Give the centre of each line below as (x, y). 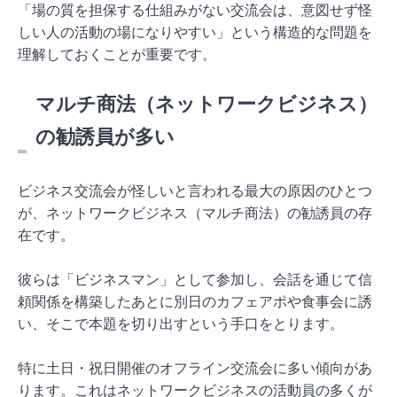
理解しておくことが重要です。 (117, 54)
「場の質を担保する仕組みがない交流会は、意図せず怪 (195, 10)
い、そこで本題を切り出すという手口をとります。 (181, 323)
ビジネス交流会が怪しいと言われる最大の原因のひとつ (195, 191)
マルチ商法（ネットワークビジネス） (206, 104)
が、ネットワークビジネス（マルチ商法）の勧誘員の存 (195, 213)
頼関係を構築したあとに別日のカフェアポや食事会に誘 (195, 301)
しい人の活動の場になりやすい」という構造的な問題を (195, 32)
